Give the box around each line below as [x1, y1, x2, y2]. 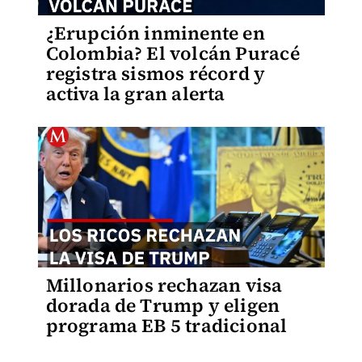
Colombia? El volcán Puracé [45, 40, 300, 66]
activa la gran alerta [45, 81, 225, 107]
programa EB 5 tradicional [45, 313, 288, 339]
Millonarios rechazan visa [45, 272, 283, 298]
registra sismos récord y [45, 61, 266, 86]
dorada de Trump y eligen [45, 293, 280, 318]
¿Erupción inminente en [45, 20, 265, 46]
